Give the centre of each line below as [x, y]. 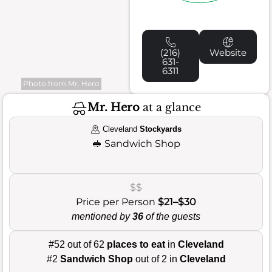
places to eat [136, 244]
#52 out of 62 [77, 244]
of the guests [172, 216]
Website [228, 52]
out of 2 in [156, 259]
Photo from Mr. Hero [61, 83]
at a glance [170, 108]
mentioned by [102, 216]
